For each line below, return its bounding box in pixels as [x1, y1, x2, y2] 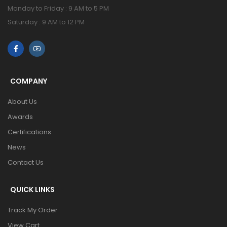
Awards [8, 111, 33, 122]
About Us [8, 96, 37, 106]
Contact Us [8, 157, 44, 167]
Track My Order [8, 205, 58, 215]
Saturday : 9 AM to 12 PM [8, 17, 85, 27]
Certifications [8, 127, 51, 137]
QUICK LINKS [10, 184, 55, 195]
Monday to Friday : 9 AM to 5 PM [8, 3, 109, 13]
